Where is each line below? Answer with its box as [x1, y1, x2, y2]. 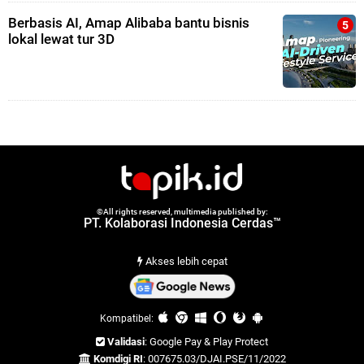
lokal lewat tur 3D [8, 31, 115, 48]
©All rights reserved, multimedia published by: [96, 207, 268, 217]
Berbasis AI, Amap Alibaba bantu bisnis [8, 15, 249, 32]
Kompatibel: [99, 313, 156, 325]
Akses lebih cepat [142, 255, 227, 268]
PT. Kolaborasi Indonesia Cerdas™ [83, 215, 281, 232]
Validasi [107, 336, 145, 349]
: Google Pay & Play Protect [145, 336, 268, 349]
